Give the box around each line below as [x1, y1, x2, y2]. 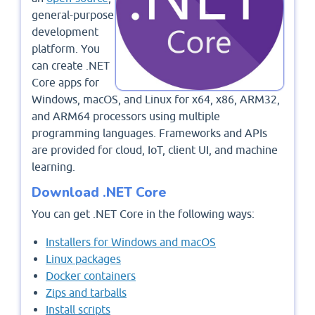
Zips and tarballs [46, 285, 127, 299]
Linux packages [46, 252, 121, 265]
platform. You [32, 41, 100, 55]
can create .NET [32, 58, 110, 72]
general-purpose [32, 8, 114, 21]
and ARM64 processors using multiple [32, 109, 220, 122]
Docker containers [46, 269, 136, 282]
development [32, 25, 98, 38]
